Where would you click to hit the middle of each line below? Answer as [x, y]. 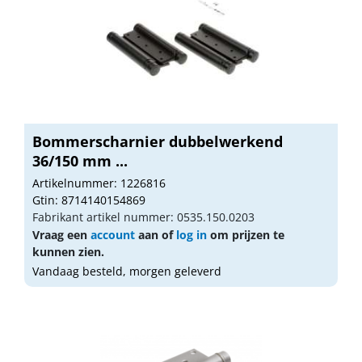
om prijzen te [246, 234]
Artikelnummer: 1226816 [99, 183]
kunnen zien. [68, 251]
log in [192, 234]
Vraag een [61, 234]
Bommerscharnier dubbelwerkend [158, 141]
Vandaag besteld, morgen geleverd [127, 271]
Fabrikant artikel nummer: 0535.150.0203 [143, 217]
